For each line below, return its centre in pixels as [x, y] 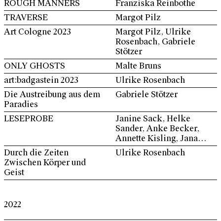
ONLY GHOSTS [35, 66]
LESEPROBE [29, 119]
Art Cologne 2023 [37, 32]
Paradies [21, 104]
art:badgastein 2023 [41, 80]
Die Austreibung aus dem [52, 94]
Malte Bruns [138, 66]
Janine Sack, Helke [153, 119]
